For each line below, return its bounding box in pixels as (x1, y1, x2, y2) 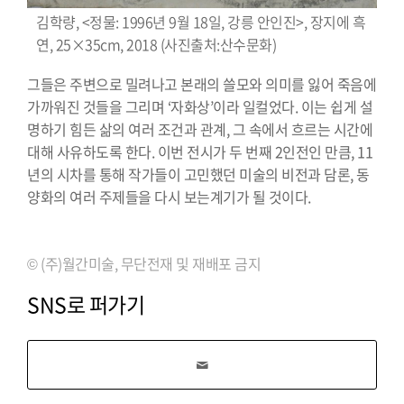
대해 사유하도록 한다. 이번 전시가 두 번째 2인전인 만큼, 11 (27, 140, 372, 162)
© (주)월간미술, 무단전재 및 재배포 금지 (27, 252, 261, 274)
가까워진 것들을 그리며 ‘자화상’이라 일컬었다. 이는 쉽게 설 (27, 95, 372, 117)
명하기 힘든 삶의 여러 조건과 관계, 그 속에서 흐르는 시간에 (27, 117, 372, 140)
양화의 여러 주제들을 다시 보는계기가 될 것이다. (27, 185, 311, 207)
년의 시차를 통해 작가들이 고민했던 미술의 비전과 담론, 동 (27, 162, 370, 185)
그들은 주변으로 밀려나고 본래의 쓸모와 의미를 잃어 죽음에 (27, 72, 376, 95)
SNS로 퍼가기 (27, 289, 144, 320)
